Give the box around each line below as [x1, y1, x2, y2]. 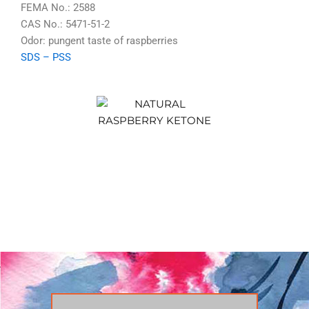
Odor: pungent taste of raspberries [21, 34, 178, 48]
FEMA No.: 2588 [21, 1, 95, 14]
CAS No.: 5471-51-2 [21, 18, 110, 31]
